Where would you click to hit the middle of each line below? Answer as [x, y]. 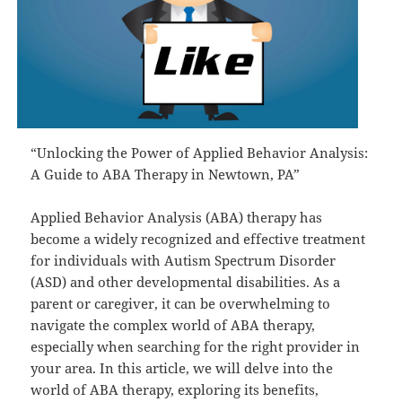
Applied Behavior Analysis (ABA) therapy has [177, 218]
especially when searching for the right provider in [196, 347]
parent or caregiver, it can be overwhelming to [181, 304]
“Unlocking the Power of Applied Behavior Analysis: [200, 153]
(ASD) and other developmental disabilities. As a [186, 282]
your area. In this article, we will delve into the [182, 368]
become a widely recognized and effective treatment [198, 239]
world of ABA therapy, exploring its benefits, [175, 390]
